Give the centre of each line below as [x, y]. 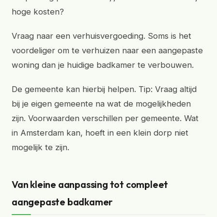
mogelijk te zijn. [40, 147]
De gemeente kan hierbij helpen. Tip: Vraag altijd [104, 89]
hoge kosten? [38, 12]
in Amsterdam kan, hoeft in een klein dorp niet [100, 133]
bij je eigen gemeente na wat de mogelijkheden [101, 104]
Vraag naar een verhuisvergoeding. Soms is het [101, 36]
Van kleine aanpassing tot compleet [90, 184]
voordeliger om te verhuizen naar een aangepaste [107, 50]
